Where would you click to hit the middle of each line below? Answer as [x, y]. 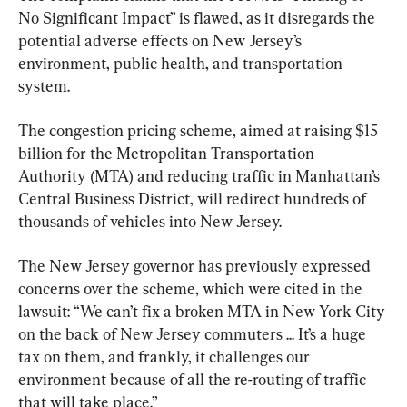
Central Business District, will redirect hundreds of [194, 199]
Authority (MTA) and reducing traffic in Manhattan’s [201, 176]
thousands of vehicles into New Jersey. [150, 222]
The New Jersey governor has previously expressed [196, 266]
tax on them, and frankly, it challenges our [166, 357]
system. [44, 86]
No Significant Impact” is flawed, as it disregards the [199, 18]
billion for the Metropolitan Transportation [168, 154]
